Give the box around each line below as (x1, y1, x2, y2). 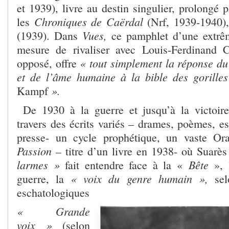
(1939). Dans (17, 28, 82, 43)
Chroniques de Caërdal (34, 13, 143, 29)
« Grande (17, 203, 90, 219)
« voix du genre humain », (71, 170, 208, 186)
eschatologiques (17, 185, 89, 200)
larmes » (17, 156, 65, 172)
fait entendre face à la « (65, 157, 189, 172)
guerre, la (17, 171, 71, 186)
